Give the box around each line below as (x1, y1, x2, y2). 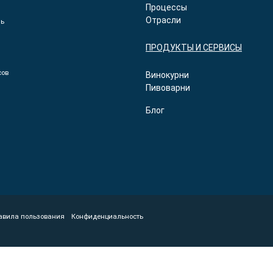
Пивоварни (146, 83, 190, 93)
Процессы (146, 2, 187, 12)
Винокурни (146, 70, 189, 80)
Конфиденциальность (71, 213, 143, 221)
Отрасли (146, 15, 181, 25)
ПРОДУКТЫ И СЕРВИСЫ (146, 43, 242, 52)
